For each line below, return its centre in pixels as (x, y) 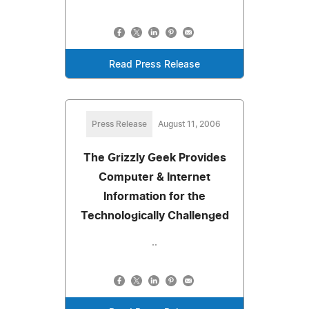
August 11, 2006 (189, 124)
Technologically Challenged (154, 216)
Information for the (154, 196)
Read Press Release (154, 64)
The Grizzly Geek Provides (154, 158)
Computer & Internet (154, 177)
